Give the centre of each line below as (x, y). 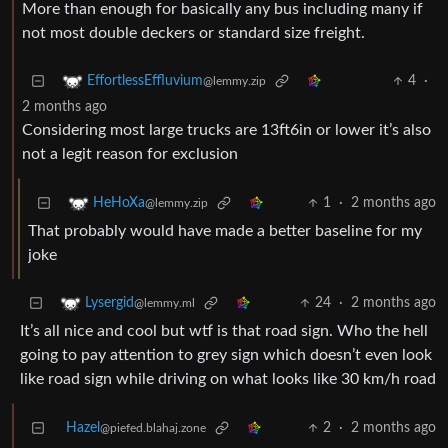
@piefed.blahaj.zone (153, 428)
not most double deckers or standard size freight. (193, 33)
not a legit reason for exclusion (130, 154)
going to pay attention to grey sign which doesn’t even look (226, 355)
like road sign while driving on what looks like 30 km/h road (228, 379)
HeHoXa (119, 203)
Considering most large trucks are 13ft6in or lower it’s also (226, 130)
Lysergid (109, 303)
